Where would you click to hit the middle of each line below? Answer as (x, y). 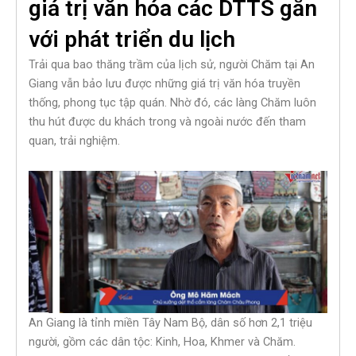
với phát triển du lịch (132, 40)
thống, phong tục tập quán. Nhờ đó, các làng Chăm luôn (172, 103)
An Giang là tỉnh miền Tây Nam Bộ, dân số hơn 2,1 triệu (170, 322)
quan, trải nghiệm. (74, 141)
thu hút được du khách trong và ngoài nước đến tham (167, 122)
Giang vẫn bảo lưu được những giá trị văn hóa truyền (164, 84)
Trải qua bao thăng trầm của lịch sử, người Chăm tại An (172, 65)
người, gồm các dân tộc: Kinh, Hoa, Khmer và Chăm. (162, 341)
